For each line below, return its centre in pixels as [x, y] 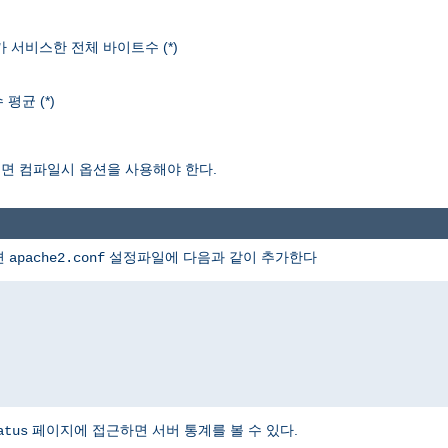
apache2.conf [57, 257]
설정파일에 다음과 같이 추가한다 [211, 256]
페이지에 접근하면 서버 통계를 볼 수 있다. [163, 429]
